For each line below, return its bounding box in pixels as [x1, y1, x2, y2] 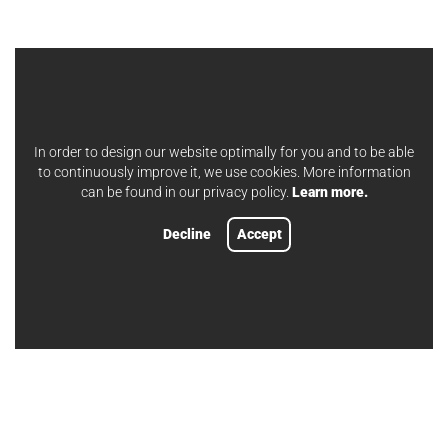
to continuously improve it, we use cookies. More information [37, 163, 411, 180]
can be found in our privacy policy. [80, 183, 292, 200]
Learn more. [291, 183, 368, 200]
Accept [236, 226, 282, 243]
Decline [162, 226, 211, 243]
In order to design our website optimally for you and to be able [34, 143, 414, 160]
